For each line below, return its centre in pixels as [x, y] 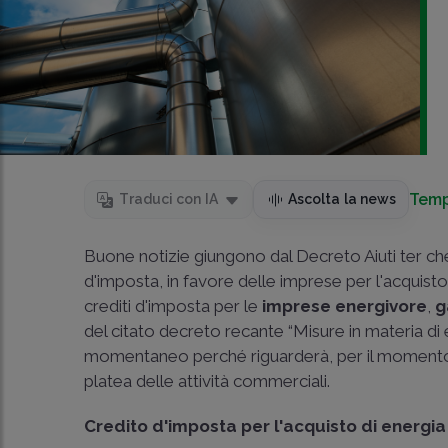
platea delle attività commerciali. [211, 381]
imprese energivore [345, 306]
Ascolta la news [342, 199]
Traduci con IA [168, 199]
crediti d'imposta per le [173, 306]
